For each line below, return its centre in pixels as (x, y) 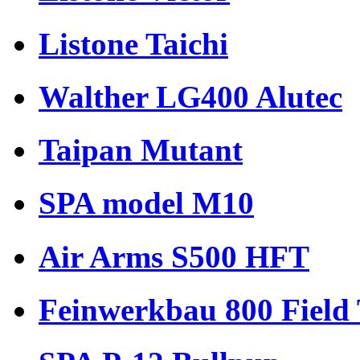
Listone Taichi (133, 43)
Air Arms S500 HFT (174, 256)
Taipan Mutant (141, 150)
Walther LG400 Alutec (190, 96)
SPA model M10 (146, 203)
